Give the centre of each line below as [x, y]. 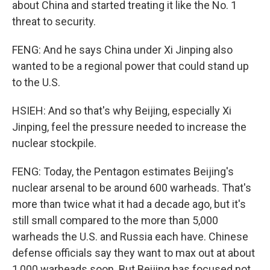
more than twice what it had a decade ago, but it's [129, 204]
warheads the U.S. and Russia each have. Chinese [130, 237]
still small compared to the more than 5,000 [115, 220]
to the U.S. [36, 82]
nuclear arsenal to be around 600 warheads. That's [132, 188]
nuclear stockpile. [54, 143]
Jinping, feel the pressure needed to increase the [129, 127]
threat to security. [54, 21]
